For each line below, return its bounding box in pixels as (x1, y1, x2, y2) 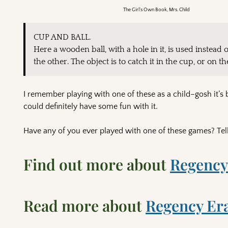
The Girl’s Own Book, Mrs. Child (123, 7, 190, 13)
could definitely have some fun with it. (23, 101, 158, 111)
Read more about (23, 195, 146, 216)
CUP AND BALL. (34, 32, 91, 42)
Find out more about (23, 154, 170, 175)
